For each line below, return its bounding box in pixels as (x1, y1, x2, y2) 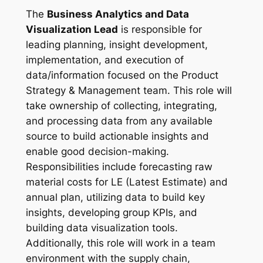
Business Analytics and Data (46, 8, 189, 21)
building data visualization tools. (25, 222, 178, 234)
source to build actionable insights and (25, 130, 209, 143)
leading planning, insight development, (25, 39, 208, 51)
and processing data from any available (25, 115, 213, 127)
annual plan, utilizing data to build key (25, 191, 205, 204)
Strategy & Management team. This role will (25, 85, 232, 97)
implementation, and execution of (25, 54, 184, 66)
